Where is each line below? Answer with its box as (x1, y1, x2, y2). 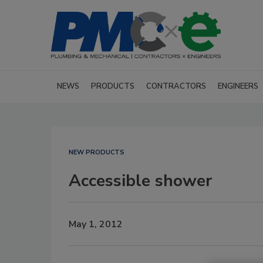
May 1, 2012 (69, 217, 123, 231)
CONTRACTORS (146, 81, 206, 92)
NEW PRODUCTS (69, 148, 124, 157)
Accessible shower (69, 170, 212, 192)
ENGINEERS (218, 81, 258, 92)
